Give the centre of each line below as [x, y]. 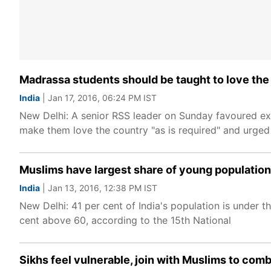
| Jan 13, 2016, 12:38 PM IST [99, 188]
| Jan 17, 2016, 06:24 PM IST [98, 98]
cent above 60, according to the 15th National [125, 220]
